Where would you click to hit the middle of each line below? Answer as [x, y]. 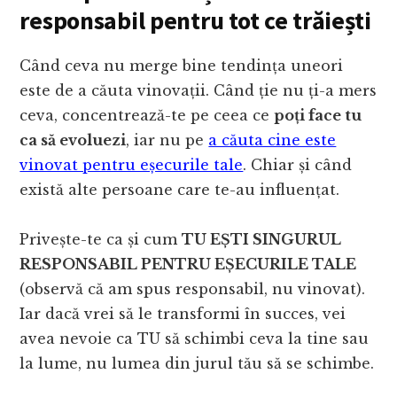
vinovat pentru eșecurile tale [132, 165]
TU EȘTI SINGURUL [262, 240]
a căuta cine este [272, 140]
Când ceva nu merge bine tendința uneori [182, 66]
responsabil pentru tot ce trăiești [195, 21]
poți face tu [318, 116]
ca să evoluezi [73, 140]
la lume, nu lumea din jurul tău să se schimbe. [197, 364]
